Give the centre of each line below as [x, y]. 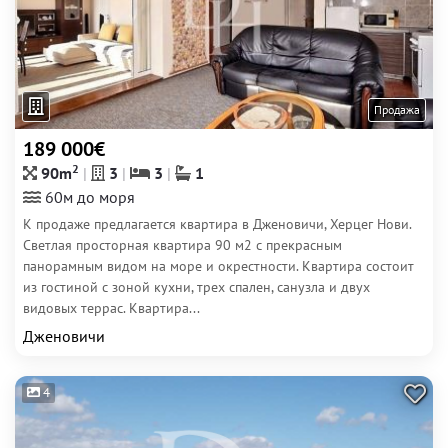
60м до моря [88, 197]
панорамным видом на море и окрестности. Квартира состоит [218, 266]
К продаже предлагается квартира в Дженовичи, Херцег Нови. [217, 224]
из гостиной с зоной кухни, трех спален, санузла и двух [196, 287]
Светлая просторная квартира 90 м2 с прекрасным [182, 245]
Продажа [397, 109]
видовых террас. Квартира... [111, 308]
